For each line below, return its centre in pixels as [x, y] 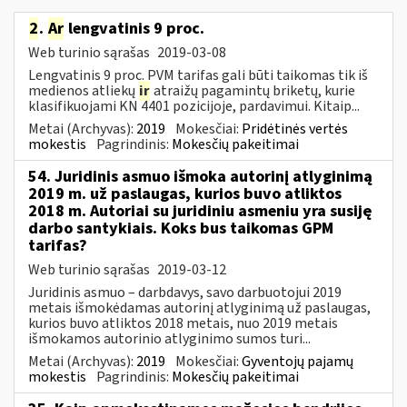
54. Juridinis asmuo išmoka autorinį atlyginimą [200, 176]
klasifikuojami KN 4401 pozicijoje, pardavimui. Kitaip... [194, 106]
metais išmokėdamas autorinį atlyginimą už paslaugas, [199, 308]
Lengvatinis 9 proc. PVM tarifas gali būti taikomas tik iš [198, 75]
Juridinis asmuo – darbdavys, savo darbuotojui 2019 [185, 292]
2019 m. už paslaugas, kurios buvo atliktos [185, 194]
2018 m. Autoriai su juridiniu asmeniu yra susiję [200, 211]
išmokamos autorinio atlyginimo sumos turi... [169, 338]
